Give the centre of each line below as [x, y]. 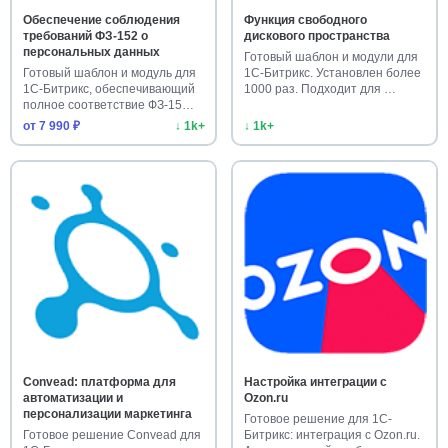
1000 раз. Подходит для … [319, 89]
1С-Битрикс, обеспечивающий [108, 89]
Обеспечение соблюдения [101, 20]
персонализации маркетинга [107, 414]
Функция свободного [305, 20]
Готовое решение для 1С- [317, 419]
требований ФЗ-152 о [85, 36]
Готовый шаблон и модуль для [109, 73]
